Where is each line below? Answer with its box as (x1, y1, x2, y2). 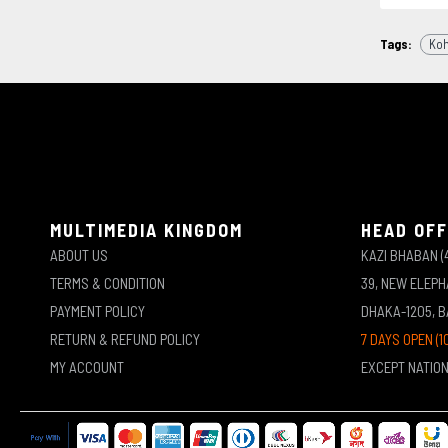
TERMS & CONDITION (50, 274, 165, 292)
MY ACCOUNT (50, 358, 124, 376)
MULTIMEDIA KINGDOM (50, 219, 243, 241)
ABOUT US (50, 246, 108, 264)
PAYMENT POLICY (50, 302, 145, 320)
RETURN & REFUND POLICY (50, 330, 200, 348)
